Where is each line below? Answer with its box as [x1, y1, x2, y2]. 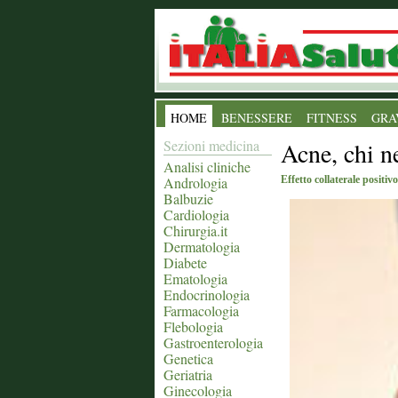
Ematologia [163, 269, 227, 288]
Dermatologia [163, 237, 240, 256]
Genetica [163, 349, 213, 368]
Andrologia [163, 173, 227, 192]
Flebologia [163, 317, 223, 336]
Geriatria [163, 365, 212, 384]
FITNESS [306, 109, 357, 126]
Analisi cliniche [163, 157, 251, 176]
